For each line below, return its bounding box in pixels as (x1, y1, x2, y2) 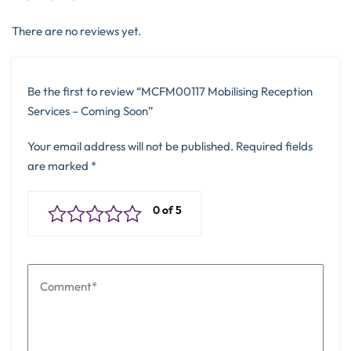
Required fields (236, 139, 313, 154)
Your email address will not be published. (27, 139, 233, 154)
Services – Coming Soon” (27, 103, 154, 119)
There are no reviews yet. (12, 23, 141, 38)
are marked (27, 158, 91, 174)
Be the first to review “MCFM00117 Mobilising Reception (27, 84, 313, 100)
